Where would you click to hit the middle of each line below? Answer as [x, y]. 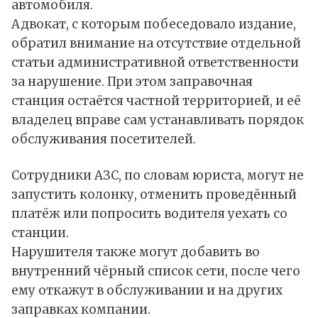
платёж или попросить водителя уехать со [149, 214]
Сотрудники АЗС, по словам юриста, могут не [158, 176]
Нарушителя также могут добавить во [136, 252]
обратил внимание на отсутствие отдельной [156, 44]
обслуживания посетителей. [104, 139]
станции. [40, 233]
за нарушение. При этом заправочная [132, 82]
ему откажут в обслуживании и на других [147, 291]
